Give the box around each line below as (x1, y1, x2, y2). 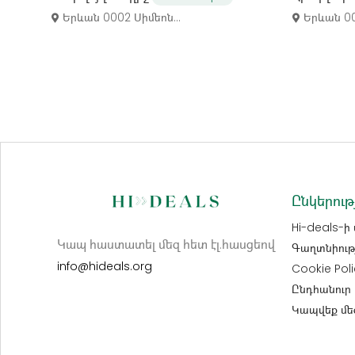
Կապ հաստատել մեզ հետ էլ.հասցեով (56, 235, 275, 254)
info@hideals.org (56, 258, 152, 274)
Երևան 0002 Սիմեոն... (63, 10, 181, 26)
